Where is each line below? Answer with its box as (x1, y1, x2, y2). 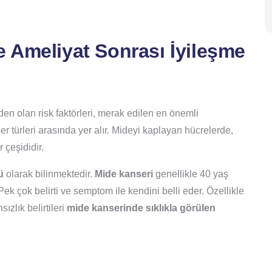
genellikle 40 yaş (153, 169, 228, 180)
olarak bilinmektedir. (4, 169, 95, 180)
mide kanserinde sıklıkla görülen (67, 203, 216, 214)
